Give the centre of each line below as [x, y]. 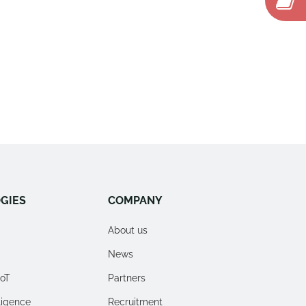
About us [127, 230]
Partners [126, 278]
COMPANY [135, 200]
